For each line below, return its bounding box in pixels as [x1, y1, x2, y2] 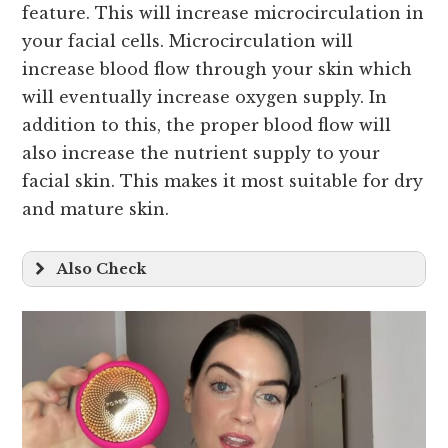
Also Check [57, 260, 147, 279]
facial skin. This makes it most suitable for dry [22, 171, 424, 192]
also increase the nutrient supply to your [22, 143, 381, 164]
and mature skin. [22, 199, 170, 220]
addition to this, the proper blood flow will [22, 115, 392, 136]
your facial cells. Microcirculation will [22, 31, 354, 52]
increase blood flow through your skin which [22, 59, 413, 80]
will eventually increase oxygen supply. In [22, 87, 388, 108]
